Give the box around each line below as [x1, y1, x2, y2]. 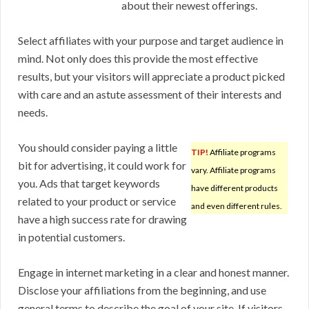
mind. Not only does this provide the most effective [18, 52, 258, 66]
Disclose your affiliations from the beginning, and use [18, 283, 266, 297]
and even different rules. [191, 201, 282, 212]
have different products [191, 183, 278, 194]
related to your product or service [18, 195, 176, 208]
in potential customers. [18, 230, 125, 244]
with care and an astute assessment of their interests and [18, 88, 281, 101]
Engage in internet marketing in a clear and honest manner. [18, 266, 289, 279]
